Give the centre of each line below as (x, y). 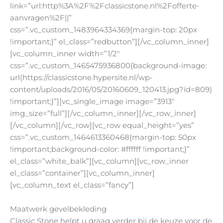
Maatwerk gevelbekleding (58, 209)
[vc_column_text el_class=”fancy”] (72, 185)
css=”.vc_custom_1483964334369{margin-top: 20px (104, 30)
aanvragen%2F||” (41, 18)
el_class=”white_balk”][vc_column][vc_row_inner (99, 162)
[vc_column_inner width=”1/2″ (65, 54)
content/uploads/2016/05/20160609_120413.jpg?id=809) (111, 90)
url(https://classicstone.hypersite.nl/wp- (81, 78)
